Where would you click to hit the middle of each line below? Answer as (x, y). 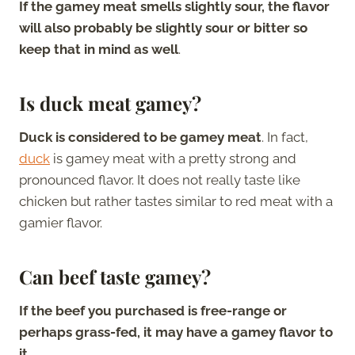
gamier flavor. (62, 222)
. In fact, (285, 137)
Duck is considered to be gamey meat (140, 137)
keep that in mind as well (99, 49)
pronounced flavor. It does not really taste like (160, 179)
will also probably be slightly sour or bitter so (163, 27)
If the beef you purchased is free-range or (153, 310)
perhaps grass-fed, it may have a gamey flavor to (176, 332)
